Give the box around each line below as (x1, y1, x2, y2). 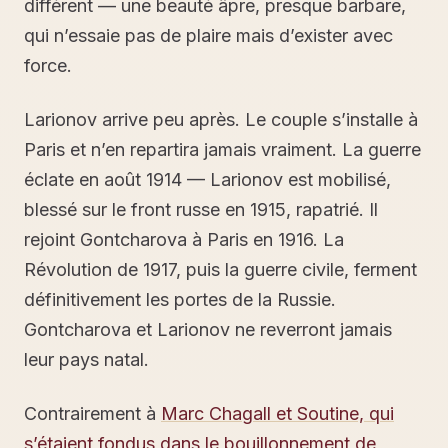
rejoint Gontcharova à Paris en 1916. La (24, 229, 344, 250)
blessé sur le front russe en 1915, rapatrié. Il (24, 199, 378, 220)
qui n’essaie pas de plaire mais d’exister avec (24, 25, 393, 46)
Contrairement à (24, 403, 161, 424)
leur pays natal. (24, 349, 149, 370)
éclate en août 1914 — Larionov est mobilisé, (24, 169, 391, 190)
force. (24, 55, 72, 76)
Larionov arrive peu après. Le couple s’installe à (24, 109, 418, 130)
